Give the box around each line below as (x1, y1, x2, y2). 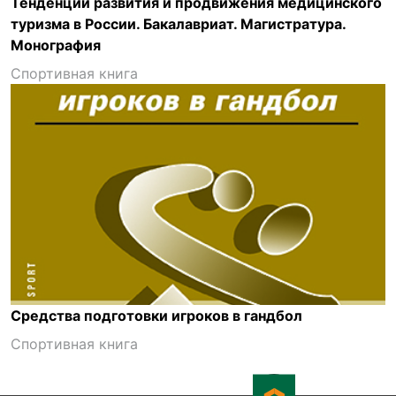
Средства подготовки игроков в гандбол (11, 307, 302, 324)
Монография (11, 36, 101, 54)
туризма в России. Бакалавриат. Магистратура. (11, 15, 346, 33)
